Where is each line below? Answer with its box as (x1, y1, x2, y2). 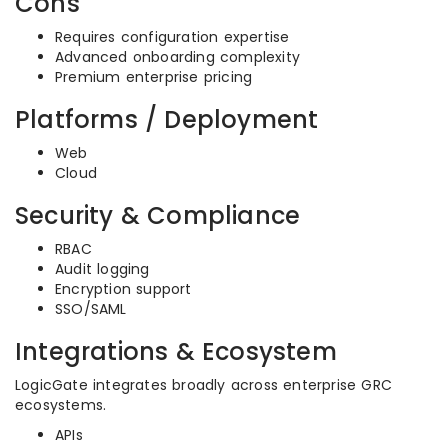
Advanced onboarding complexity (55, 47, 300, 67)
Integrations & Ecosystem (15, 335, 337, 368)
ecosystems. (15, 395, 107, 415)
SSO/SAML (55, 299, 127, 319)
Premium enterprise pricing (55, 67, 253, 87)
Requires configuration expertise (55, 27, 290, 47)
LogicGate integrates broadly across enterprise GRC (15, 375, 393, 395)
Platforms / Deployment (15, 103, 319, 136)
